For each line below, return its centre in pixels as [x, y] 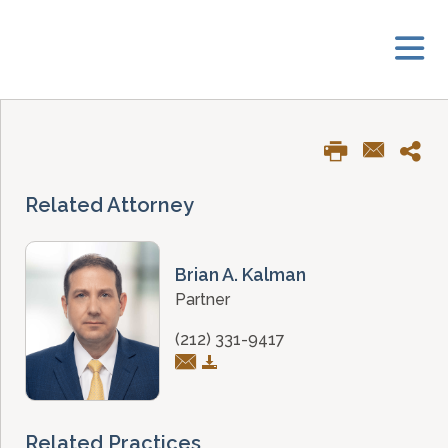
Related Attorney [109, 205]
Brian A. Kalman [240, 274]
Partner [202, 299]
